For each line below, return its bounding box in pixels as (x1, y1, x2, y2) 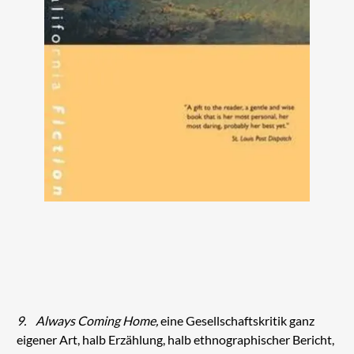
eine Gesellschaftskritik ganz (160, 313, 314, 329)
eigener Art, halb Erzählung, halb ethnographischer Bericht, (16, 332, 334, 348)
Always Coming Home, (35, 313, 160, 329)
